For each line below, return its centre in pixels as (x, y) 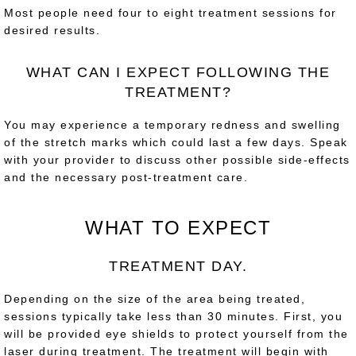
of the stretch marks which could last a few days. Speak (176, 142)
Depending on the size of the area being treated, (155, 298)
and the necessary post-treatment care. (126, 177)
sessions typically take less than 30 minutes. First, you (173, 316)
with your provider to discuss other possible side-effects (177, 159)
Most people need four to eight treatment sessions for (170, 12)
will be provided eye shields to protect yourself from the (176, 333)
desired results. (52, 30)
